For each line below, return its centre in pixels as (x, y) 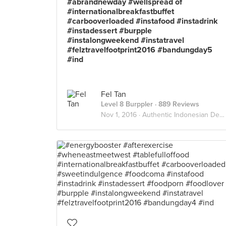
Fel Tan (114, 94)
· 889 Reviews (176, 104)
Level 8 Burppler (127, 104)
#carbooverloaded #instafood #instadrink (143, 21)
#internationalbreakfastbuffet (121, 12)
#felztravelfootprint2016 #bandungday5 (140, 50)
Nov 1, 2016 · (122, 115)
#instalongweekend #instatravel (126, 40)
